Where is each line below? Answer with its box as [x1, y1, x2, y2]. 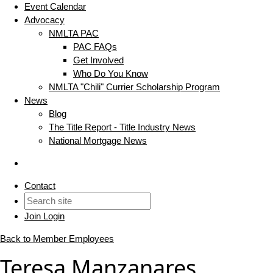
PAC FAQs [73, 41, 117, 52]
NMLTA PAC [49, 28, 99, 39]
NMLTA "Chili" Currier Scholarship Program [49, 82, 220, 93]
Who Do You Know [73, 68, 148, 79]
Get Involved [73, 55, 124, 66]
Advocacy [24, 15, 65, 26]
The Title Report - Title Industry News [49, 122, 196, 133]
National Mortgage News [49, 135, 147, 146]
